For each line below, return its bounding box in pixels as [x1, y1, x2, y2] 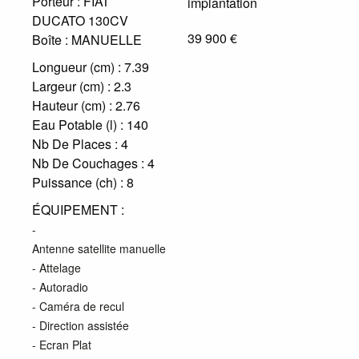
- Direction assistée [32, 317, 129, 333]
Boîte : [32, 30, 68, 49]
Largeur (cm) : [32, 77, 111, 95]
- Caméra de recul [32, 298, 124, 314]
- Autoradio [32, 279, 88, 295]
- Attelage [32, 260, 81, 276]
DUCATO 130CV [32, 11, 128, 30]
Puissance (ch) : [32, 173, 123, 192]
